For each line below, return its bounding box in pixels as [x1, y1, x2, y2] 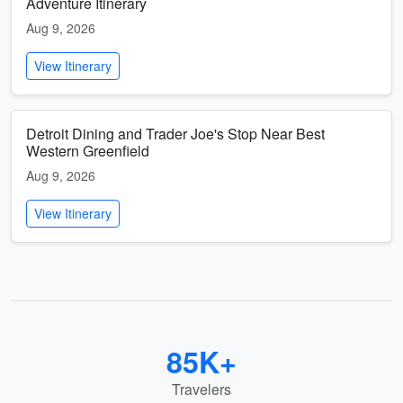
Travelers [172, 379, 231, 399]
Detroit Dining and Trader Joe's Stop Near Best [26, 123, 325, 144]
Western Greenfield [26, 140, 149, 161]
